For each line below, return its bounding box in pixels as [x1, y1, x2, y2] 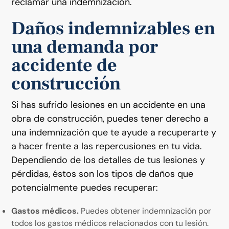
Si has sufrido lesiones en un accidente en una [11, 98, 206, 111]
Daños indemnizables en [11, 16, 216, 40]
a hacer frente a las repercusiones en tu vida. [11, 140, 202, 152]
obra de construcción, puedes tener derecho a [11, 112, 209, 125]
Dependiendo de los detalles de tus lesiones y [11, 153, 205, 166]
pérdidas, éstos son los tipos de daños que [11, 167, 194, 180]
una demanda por [11, 35, 158, 59]
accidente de [11, 53, 118, 77]
